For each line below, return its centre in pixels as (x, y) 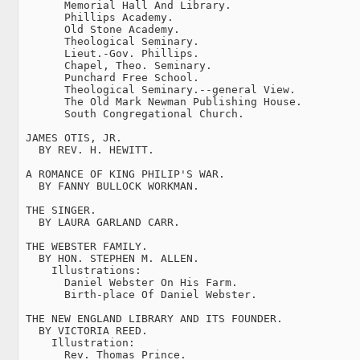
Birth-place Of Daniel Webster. (138, 294)
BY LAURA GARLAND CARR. (100, 222)
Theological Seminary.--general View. (157, 89)
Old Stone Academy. (100, 29)
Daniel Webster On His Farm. (129, 282)
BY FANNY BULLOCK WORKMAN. (109, 186)
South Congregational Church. (132, 113)
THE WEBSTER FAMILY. (84, 246)
